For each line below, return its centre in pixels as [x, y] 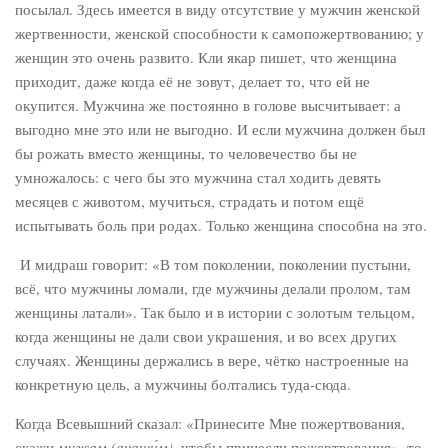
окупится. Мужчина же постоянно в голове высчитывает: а [208, 105]
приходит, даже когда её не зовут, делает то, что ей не [192, 81]
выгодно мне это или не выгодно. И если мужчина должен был [220, 129]
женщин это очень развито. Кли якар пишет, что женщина [206, 57]
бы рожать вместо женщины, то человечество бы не [186, 153]
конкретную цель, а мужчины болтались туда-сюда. [183, 384]
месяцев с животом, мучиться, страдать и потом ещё [189, 201]
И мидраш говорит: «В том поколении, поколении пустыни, [213, 264]
